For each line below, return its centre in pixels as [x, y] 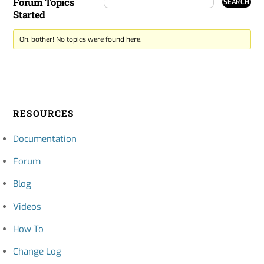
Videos [27, 207]
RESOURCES [44, 113]
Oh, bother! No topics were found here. [80, 40]
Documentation [45, 139]
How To [29, 229]
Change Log [37, 251]
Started [29, 15]
